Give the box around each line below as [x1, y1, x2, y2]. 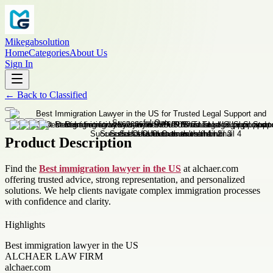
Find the [5, 163, 39, 174]
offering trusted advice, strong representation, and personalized [5, 174, 245, 185]
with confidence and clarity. [5, 196, 111, 207]
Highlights [5, 219, 45, 230]
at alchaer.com [181, 163, 238, 174]
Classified [49, 90, 87, 100]
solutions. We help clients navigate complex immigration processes [5, 185, 260, 196]
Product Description [5, 134, 132, 151]
